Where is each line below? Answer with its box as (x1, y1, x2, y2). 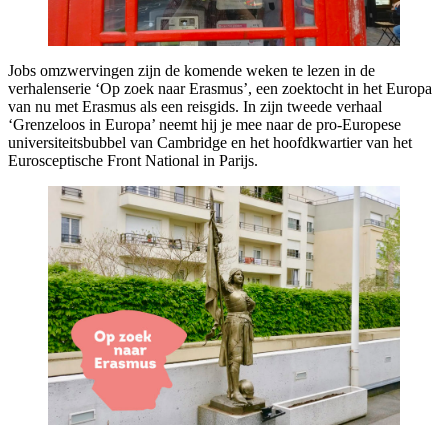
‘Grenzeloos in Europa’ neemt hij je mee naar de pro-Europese (8, 115, 401, 133)
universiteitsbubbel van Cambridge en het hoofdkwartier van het (8, 133, 412, 151)
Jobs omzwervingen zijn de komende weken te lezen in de (8, 61, 375, 79)
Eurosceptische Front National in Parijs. (8, 151, 258, 169)
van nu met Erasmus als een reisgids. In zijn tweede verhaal (8, 97, 382, 115)
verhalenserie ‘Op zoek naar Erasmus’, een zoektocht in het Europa (8, 79, 432, 97)
